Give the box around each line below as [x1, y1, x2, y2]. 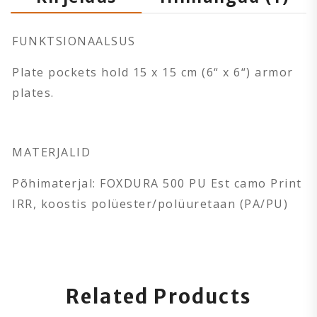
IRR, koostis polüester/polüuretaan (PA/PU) [12, 195, 288, 212]
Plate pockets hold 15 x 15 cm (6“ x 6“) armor [12, 64, 294, 80]
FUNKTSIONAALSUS [12, 33, 136, 49]
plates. [12, 84, 54, 100]
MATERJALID [12, 144, 91, 160]
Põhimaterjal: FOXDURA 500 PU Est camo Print [12, 175, 302, 191]
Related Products [65, 284, 252, 309]
